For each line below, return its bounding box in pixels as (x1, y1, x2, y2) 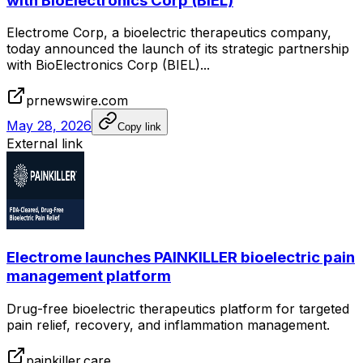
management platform (6, 267, 171, 286)
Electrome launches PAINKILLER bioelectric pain (6, 248, 355, 267)
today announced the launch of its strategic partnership (6, 41, 349, 58)
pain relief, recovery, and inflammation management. (6, 316, 330, 333)
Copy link (117, 121, 161, 134)
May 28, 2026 (6, 117, 92, 135)
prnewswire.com (26, 92, 128, 109)
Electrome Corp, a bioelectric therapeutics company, (6, 24, 331, 41)
